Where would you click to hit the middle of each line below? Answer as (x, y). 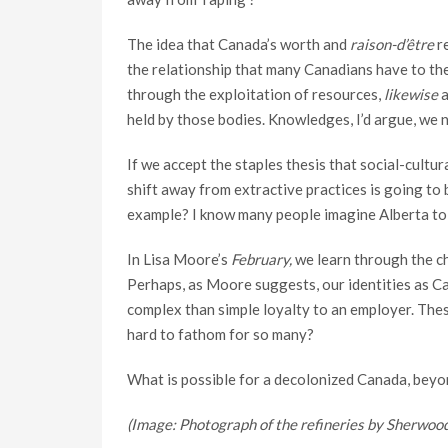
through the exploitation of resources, (255, 94)
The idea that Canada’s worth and (238, 44)
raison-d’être (392, 44)
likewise (411, 94)
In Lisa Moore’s (179, 259)
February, (263, 259)
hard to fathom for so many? (220, 334)
